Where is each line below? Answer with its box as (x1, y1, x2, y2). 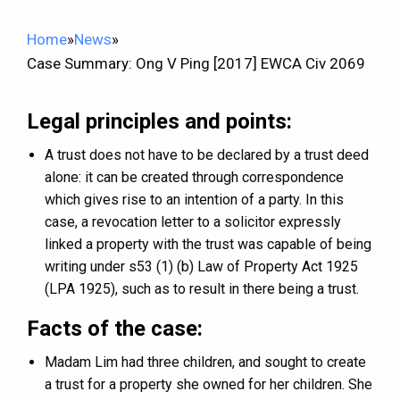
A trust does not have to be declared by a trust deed (45, 146, 369, 164)
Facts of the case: (27, 316, 203, 342)
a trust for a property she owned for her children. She (45, 376, 372, 394)
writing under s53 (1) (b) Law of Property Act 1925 (45, 258, 358, 276)
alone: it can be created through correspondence (45, 169, 344, 187)
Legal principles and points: (27, 109, 292, 135)
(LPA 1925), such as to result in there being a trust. (45, 280, 359, 298)
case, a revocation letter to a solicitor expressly (45, 213, 341, 231)
